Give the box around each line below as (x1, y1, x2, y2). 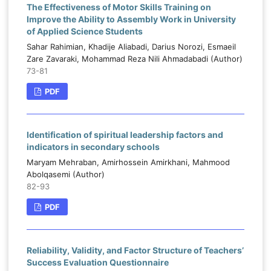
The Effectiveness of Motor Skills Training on (26, 2, 211, 13)
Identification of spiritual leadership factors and (26, 129, 223, 140)
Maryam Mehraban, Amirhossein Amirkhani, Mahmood (26, 157, 230, 168)
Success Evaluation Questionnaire (26, 257, 169, 268)
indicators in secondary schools (26, 142, 160, 152)
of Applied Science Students (26, 26, 143, 37)
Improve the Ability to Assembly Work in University (26, 14, 236, 25)
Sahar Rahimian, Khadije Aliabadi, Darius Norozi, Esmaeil (26, 42, 236, 52)
